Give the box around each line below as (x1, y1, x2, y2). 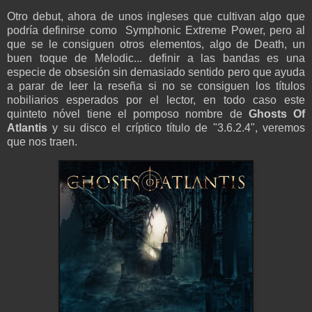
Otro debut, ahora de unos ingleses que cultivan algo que (7, 10, 305, 22)
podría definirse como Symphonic (7, 24, 186, 36)
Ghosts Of (248, 107, 305, 120)
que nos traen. (7, 135, 77, 148)
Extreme (185, 24, 227, 36)
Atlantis (7, 121, 47, 134)
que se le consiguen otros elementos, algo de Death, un (7, 38, 305, 50)
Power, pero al (226, 24, 305, 36)
